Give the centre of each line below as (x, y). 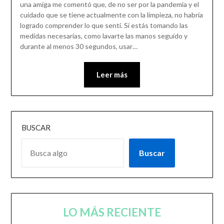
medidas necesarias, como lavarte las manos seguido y (103, 36)
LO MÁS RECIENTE (112, 212)
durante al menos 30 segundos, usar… (78, 46)
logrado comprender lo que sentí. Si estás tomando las (104, 25)
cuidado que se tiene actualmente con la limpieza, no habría (111, 15)
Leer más (112, 75)
